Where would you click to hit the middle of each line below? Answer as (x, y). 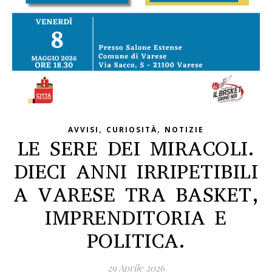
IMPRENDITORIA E (136, 218)
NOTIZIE (184, 129)
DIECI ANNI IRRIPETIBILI (136, 172)
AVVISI (83, 129)
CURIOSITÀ (132, 129)
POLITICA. (136, 241)
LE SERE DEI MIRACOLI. (136, 148)
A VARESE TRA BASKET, (136, 195)
